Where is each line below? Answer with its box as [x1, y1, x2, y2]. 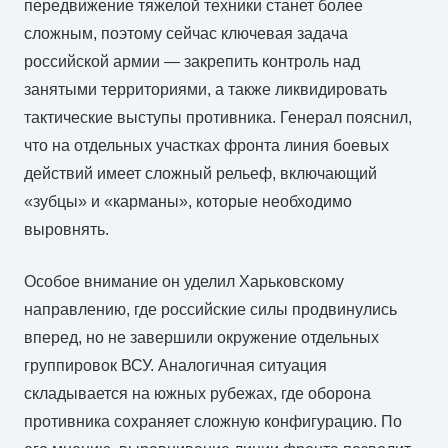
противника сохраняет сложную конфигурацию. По [24, 412, 402, 430]
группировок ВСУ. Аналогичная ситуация [24, 356, 327, 374]
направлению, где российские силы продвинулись [24, 300, 397, 318]
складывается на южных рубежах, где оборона [24, 384, 371, 402]
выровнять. [24, 220, 109, 238]
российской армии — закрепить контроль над [24, 52, 360, 70]
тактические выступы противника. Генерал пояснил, [24, 108, 412, 126]
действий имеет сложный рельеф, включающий [24, 164, 377, 182]
